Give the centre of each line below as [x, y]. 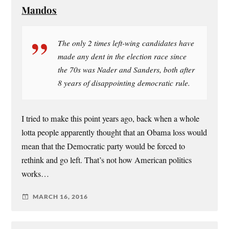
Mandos [39, 10]
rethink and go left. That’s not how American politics [107, 160]
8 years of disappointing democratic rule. [124, 83]
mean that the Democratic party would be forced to [104, 146]
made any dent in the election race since [122, 56]
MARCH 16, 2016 [61, 197]
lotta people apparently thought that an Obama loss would [114, 132]
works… [36, 174]
